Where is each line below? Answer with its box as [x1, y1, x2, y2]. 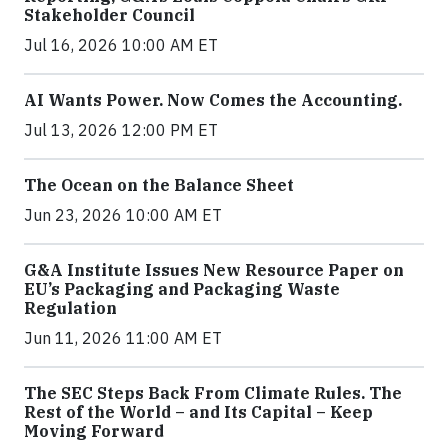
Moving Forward [24, 421, 164, 442]
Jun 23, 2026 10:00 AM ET [24, 205, 222, 226]
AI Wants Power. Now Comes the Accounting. [24, 90, 402, 111]
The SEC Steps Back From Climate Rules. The [24, 383, 402, 404]
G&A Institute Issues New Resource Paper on [24, 260, 404, 281]
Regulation [24, 298, 117, 319]
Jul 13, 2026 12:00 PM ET [24, 120, 218, 141]
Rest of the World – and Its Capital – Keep [24, 402, 373, 423]
